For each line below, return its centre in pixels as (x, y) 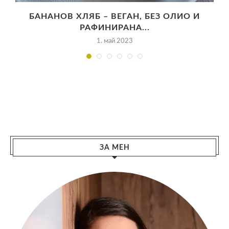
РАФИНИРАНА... (114, 28)
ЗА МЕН (114, 148)
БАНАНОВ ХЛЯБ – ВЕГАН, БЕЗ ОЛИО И (114, 17)
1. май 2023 (114, 41)
